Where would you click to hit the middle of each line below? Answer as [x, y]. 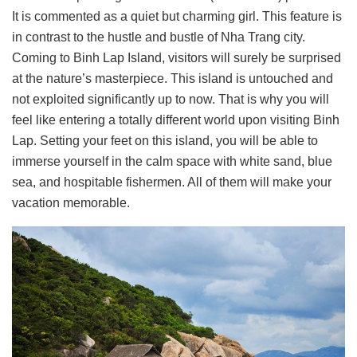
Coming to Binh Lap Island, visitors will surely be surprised [177, 58]
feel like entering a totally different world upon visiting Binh [176, 120]
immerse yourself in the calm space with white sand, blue [172, 162]
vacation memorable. [71, 203]
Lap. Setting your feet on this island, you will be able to [165, 141]
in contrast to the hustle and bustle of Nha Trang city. [159, 37]
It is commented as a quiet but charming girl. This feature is [177, 17]
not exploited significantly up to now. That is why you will [171, 100]
